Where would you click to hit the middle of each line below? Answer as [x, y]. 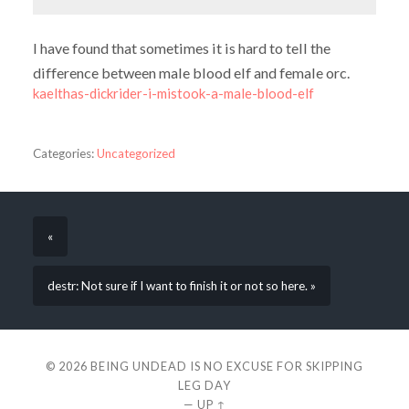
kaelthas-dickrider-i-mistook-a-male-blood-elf [173, 93]
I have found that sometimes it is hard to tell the [181, 47]
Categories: [63, 153]
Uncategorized [136, 153]
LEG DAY [204, 386]
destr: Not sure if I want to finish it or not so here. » [181, 285]
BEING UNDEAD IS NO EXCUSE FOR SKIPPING [227, 367]
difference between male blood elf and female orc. [191, 72]
